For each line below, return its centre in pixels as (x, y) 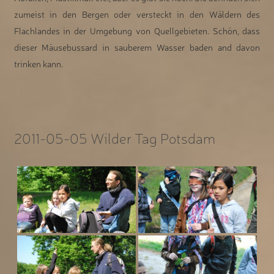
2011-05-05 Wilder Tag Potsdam (114, 138)
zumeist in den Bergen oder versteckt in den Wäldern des (137, 14)
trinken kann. (38, 63)
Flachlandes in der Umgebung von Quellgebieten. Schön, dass (137, 30)
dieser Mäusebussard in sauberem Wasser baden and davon (137, 47)
